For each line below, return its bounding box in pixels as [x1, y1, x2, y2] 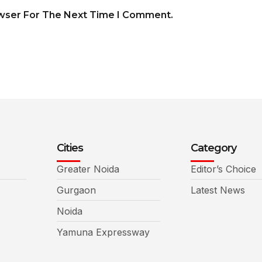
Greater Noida [57, 163, 120, 175]
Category [190, 142, 236, 155]
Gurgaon [57, 184, 96, 196]
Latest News [190, 184, 245, 196]
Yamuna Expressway [57, 226, 150, 239]
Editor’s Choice [190, 163, 256, 175]
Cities [57, 142, 84, 155]
